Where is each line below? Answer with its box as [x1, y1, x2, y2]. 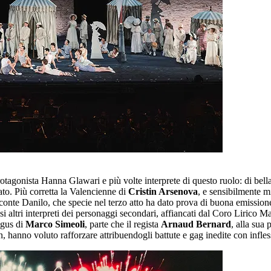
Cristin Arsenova [128, 186, 198, 197]
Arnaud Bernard [161, 218, 231, 229]
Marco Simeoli [25, 218, 85, 229]
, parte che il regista [85, 218, 161, 229]
